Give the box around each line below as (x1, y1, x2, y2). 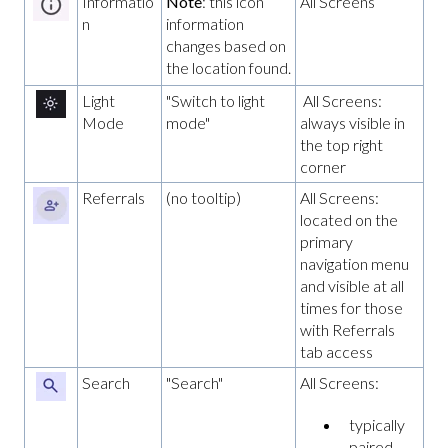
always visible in (300, 112, 405, 132)
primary (300, 231, 353, 251)
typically (349, 414, 405, 434)
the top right (300, 134, 383, 154)
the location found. (166, 57, 291, 77)
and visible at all (300, 275, 404, 295)
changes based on (166, 35, 286, 55)
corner (300, 156, 346, 176)
